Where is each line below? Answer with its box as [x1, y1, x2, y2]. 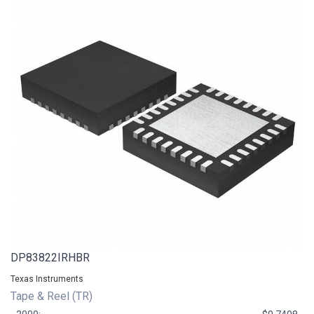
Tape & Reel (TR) [11, 289, 95, 303]
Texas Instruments [11, 274, 83, 285]
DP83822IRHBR [11, 251, 90, 265]
